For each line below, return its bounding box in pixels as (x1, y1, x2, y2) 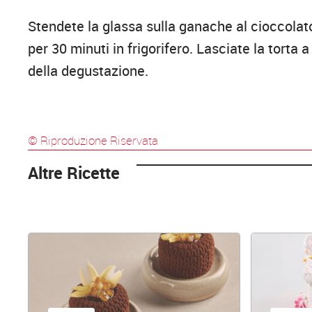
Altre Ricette (28, 162, 120, 185)
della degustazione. (28, 61, 149, 81)
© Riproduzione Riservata (28, 132, 159, 149)
